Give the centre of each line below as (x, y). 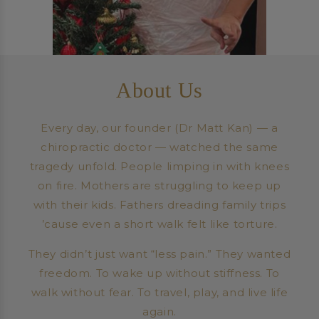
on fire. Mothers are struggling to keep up (159, 185)
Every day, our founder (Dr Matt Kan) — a (159, 128)
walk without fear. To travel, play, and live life (159, 292)
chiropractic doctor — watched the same (159, 147)
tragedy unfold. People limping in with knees (159, 166)
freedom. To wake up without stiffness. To (159, 273)
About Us (159, 90)
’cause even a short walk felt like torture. (159, 224)
